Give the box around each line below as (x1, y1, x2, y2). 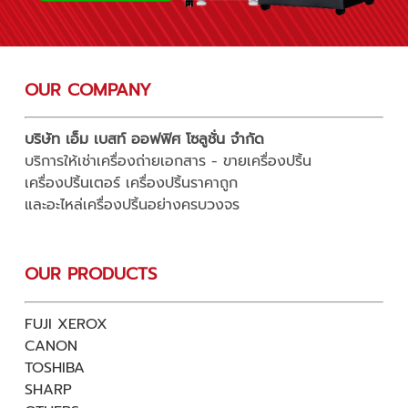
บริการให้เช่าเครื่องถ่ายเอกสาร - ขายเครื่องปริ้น (24, 150, 311, 173)
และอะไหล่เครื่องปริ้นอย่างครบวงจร (24, 194, 240, 217)
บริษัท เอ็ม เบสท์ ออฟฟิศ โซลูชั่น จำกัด (24, 128, 264, 151)
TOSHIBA (24, 356, 85, 379)
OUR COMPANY (24, 76, 151, 103)
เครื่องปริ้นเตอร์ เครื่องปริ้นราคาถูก (24, 172, 238, 195)
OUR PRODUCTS (24, 261, 157, 288)
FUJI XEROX (24, 312, 107, 335)
